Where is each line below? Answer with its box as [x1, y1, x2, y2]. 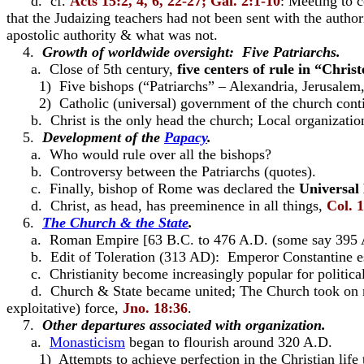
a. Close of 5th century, [31, 61, 177, 77]
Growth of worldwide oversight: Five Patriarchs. [42, 44, 340, 60]
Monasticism [50, 334, 125, 350]
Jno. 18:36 [123, 300, 188, 316]
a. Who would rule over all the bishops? [6, 146, 271, 162]
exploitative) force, [6, 300, 123, 316]
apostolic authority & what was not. [6, 27, 218, 43]
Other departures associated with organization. [42, 317, 326, 333]
